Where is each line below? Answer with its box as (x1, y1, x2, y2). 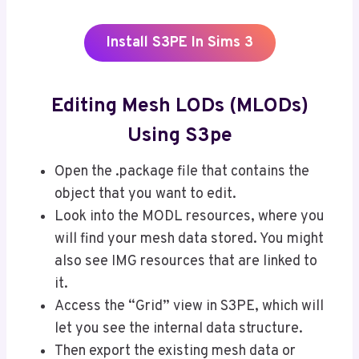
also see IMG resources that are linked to (54, 252, 317, 272)
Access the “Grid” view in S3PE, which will (54, 297, 324, 317)
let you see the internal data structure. (54, 320, 303, 339)
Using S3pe (127, 123, 232, 149)
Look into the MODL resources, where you (54, 208, 325, 227)
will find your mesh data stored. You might (54, 230, 324, 249)
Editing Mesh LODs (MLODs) (50, 93, 309, 119)
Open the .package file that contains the (54, 163, 309, 182)
